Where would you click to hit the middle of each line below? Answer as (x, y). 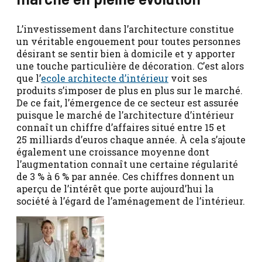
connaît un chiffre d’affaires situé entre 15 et (121, 127)
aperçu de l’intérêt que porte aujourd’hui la (115, 189)
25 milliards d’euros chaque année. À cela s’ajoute (131, 140)
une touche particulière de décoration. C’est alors (130, 66)
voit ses (188, 78)
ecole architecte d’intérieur (105, 78)
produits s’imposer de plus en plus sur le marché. (130, 91)
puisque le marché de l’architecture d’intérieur (125, 115)
